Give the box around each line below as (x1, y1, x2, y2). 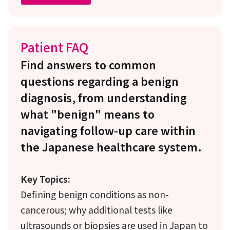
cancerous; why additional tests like (21, 203, 172, 216)
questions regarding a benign (21, 72, 179, 89)
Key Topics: (21, 172, 70, 185)
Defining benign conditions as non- (21, 187, 169, 201)
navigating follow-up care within (21, 122, 196, 138)
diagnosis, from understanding (21, 89, 187, 105)
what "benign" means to (21, 105, 155, 122)
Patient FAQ (21, 37, 88, 56)
